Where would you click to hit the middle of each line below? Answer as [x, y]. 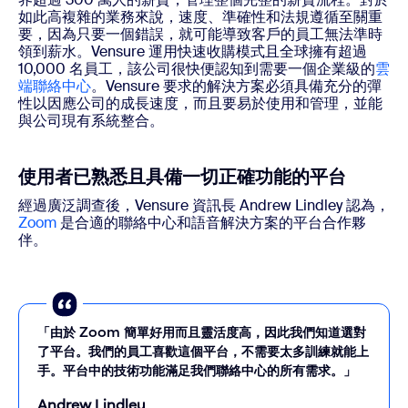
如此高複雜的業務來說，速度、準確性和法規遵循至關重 [200, 16]
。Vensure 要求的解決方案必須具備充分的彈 [236, 86]
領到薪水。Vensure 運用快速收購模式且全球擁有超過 [193, 51]
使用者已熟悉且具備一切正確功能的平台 [182, 176]
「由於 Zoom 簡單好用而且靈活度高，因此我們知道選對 [202, 331]
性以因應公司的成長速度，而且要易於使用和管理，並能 [200, 103]
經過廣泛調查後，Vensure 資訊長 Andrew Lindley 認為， [204, 205]
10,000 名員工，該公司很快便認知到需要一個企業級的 [197, 68]
